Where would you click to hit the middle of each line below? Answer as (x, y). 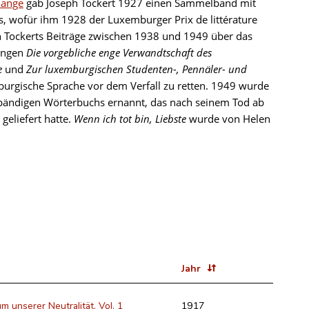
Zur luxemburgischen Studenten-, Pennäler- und (137, 69)
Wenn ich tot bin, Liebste (130, 119)
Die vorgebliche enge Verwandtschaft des (119, 52)
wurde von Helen (228, 119)
